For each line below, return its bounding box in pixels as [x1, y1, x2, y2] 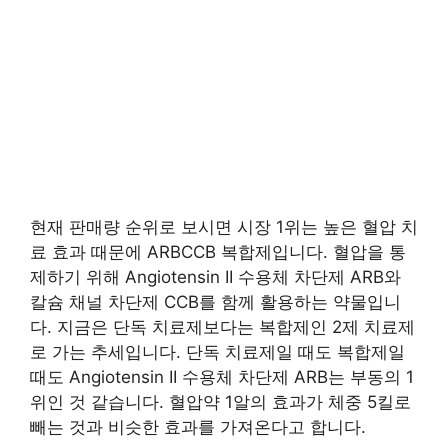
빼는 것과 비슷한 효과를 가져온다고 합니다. [30, 416, 366, 437]
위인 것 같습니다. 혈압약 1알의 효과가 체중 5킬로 [30, 391, 411, 412]
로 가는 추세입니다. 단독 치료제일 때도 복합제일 [30, 341, 405, 362]
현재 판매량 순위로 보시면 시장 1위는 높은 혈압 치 [30, 216, 418, 237]
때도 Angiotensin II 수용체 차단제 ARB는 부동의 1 [30, 366, 414, 387]
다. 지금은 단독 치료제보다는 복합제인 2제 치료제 [30, 316, 415, 337]
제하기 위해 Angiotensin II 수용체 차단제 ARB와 [30, 266, 401, 287]
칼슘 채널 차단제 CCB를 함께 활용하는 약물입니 [30, 291, 401, 312]
